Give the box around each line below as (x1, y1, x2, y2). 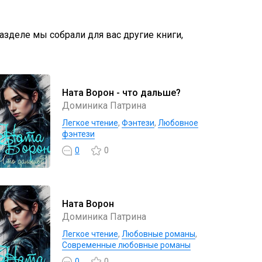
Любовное (158, 118, 198, 127)
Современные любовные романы (62, 240, 191, 250)
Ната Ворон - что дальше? (62, 87, 181, 98)
